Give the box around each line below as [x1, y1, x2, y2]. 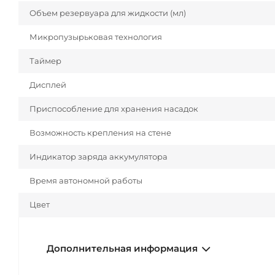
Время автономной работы [29, 176, 142, 186]
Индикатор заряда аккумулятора [29, 152, 168, 162]
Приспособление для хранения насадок [29, 104, 198, 114]
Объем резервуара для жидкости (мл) [29, 8, 186, 18]
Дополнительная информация [47, 243, 198, 255]
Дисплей [29, 80, 66, 90]
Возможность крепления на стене [29, 128, 171, 138]
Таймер [29, 56, 61, 66]
